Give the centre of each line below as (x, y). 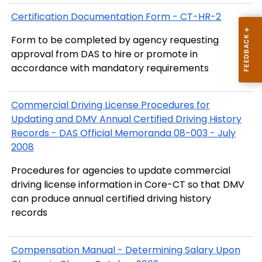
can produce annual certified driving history (111, 199)
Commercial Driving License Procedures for (76, 105)
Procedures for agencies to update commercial (121, 171)
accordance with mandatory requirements (110, 68)
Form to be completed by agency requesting (115, 40)
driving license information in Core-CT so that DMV (128, 185)
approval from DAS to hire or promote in (104, 54)
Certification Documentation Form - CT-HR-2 (116, 17)
